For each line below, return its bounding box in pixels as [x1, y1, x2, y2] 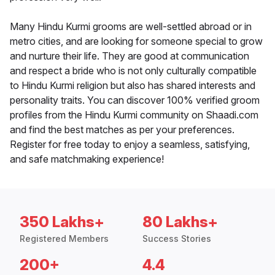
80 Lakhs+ [142, 213, 218, 231]
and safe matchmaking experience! [10, 153, 164, 166]
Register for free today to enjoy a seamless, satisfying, [10, 138, 250, 151]
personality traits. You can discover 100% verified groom [10, 94, 260, 107]
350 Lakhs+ [20, 213, 104, 231]
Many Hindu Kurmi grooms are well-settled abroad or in [10, 20, 252, 33]
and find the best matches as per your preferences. [10, 123, 234, 136]
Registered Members [20, 233, 109, 244]
